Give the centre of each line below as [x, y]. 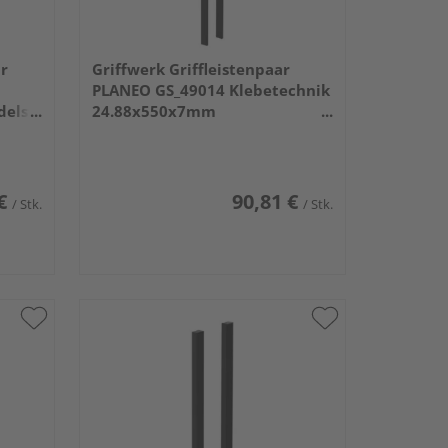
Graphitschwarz [151, 132]
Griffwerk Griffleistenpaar [190, 69]
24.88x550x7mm [153, 111]
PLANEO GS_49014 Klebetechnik [210, 90]
